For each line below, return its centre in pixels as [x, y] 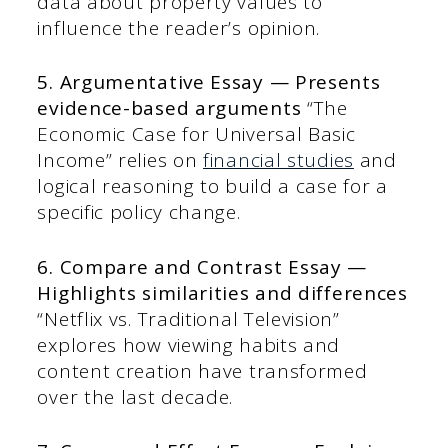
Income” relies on [120, 160]
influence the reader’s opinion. [179, 27]
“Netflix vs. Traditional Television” [188, 318]
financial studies [278, 160]
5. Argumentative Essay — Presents [209, 82]
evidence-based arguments [169, 108]
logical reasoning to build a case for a [212, 186]
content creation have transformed [202, 370]
